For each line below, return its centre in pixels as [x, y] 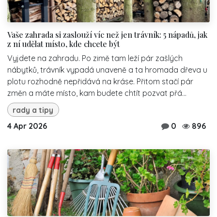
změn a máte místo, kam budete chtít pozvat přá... [97, 93]
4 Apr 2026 [27, 126]
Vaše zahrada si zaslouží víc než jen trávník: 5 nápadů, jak [107, 34]
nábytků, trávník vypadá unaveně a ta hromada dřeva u [107, 70]
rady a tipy [33, 110]
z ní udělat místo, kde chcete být [63, 44]
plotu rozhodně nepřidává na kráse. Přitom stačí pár [100, 81]
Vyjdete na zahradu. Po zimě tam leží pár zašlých [95, 58]
